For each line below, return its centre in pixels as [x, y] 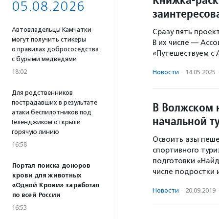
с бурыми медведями [44, 59]
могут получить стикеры [49, 39]
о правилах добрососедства [55, 49]
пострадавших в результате [55, 102]
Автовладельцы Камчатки [52, 30]
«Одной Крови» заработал [56, 185]
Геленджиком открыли [46, 122]
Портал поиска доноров [51, 166]
